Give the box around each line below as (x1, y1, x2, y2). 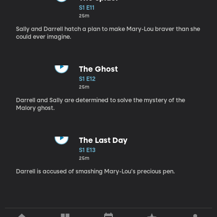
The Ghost (78, 65, 118, 74)
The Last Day (78, 137, 127, 145)
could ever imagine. (15, 34, 71, 40)
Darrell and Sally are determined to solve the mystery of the (15, 97, 185, 104)
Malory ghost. (15, 105, 55, 111)
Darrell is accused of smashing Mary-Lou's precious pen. (15, 169, 175, 175)
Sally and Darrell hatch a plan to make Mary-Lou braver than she (15, 26, 200, 32)
